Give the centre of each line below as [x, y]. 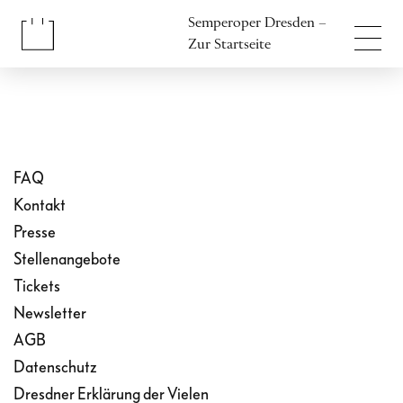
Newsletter [50, 313]
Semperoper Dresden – [257, 23]
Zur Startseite [229, 45]
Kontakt [40, 206]
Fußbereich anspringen [91, 31]
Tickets [37, 287]
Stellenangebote [67, 260]
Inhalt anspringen [76, 10]
